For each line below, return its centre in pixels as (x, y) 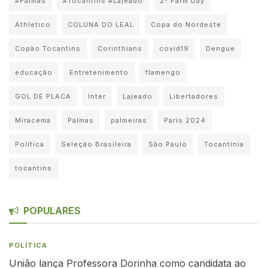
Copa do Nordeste (186, 24)
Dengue (220, 48)
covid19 (174, 48)
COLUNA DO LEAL (101, 24)
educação (34, 72)
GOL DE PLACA (43, 96)
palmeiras (129, 120)
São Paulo (168, 144)
